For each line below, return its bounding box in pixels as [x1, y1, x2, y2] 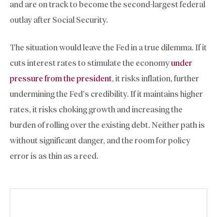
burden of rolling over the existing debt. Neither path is [10, 120, 205, 130]
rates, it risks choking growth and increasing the [10, 105, 183, 115]
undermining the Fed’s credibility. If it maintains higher [10, 89, 203, 99]
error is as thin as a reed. [10, 151, 98, 161]
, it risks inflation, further [112, 74, 199, 84]
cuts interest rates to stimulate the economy [10, 58, 171, 68]
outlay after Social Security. [10, 15, 108, 25]
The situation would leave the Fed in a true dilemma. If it [10, 43, 207, 53]
